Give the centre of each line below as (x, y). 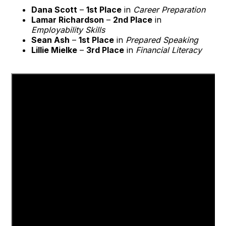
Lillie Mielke (54, 50)
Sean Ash (51, 40)
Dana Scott (54, 10)
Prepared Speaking (162, 40)
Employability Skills (68, 30)
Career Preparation (169, 10)
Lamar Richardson (68, 20)
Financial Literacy (169, 50)
